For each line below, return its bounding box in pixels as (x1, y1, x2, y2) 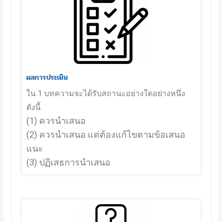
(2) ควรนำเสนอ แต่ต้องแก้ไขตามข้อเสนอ (26, 129, 185, 140)
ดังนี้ (26, 102, 43, 112)
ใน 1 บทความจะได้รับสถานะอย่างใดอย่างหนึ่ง (26, 88, 185, 98)
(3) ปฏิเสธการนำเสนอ (26, 157, 111, 167)
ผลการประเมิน (26, 71, 68, 83)
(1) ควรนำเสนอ (26, 115, 86, 126)
